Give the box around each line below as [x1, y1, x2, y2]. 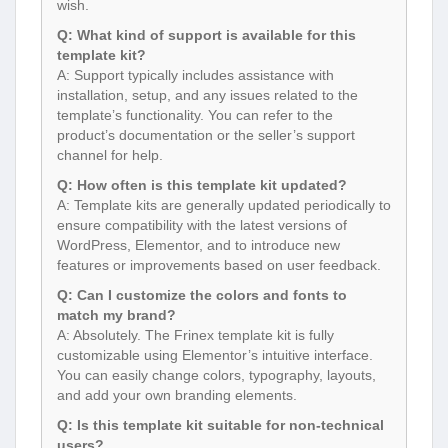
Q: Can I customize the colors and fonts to [57, 287, 347, 304]
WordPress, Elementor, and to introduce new [57, 237, 340, 254]
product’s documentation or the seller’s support [57, 127, 355, 144]
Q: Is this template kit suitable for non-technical [57, 417, 384, 434]
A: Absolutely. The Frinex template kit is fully [57, 327, 334, 344]
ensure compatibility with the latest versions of [57, 217, 347, 234]
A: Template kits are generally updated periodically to [57, 197, 391, 214]
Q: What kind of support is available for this [57, 27, 356, 44]
